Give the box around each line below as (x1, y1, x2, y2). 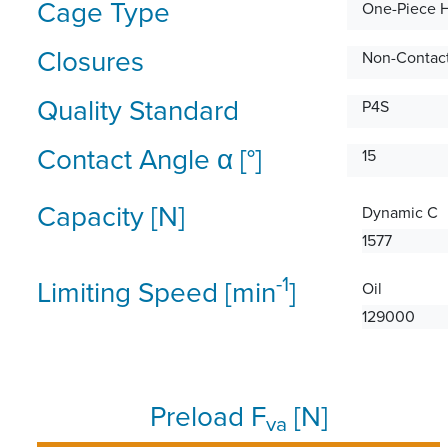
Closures (37, 44, 144, 79)
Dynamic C (362, 202, 438, 223)
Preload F (149, 399, 266, 434)
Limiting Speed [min (37, 275, 276, 310)
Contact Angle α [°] (37, 142, 262, 177)
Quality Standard (37, 93, 239, 128)
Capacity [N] (37, 199, 185, 234)
